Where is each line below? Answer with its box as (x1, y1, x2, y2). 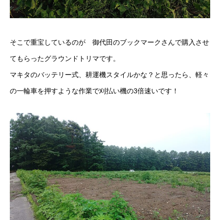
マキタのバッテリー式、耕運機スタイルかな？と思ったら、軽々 (10, 70, 209, 79)
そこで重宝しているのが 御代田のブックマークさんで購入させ (10, 38, 209, 46)
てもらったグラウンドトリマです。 (10, 54, 120, 62)
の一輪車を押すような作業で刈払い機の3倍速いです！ (10, 86, 179, 95)
